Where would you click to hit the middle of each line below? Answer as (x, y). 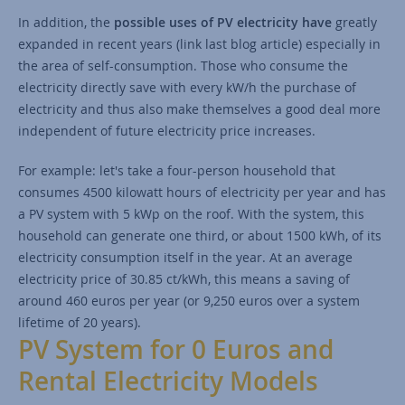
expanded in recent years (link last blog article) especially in (199, 44)
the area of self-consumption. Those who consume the (183, 66)
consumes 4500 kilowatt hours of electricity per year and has (202, 193)
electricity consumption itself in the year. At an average (185, 258)
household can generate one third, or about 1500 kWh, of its (200, 236)
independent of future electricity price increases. (167, 131)
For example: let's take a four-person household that (177, 171)
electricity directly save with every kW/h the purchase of (187, 88)
